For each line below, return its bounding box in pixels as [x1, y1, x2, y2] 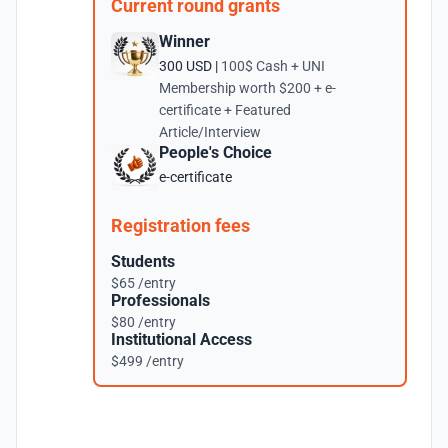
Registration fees [111, 215, 250, 236]
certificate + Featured [159, 102, 291, 118]
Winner [159, 32, 210, 51]
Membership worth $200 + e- [159, 80, 336, 96]
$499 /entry [111, 353, 184, 369]
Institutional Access [111, 330, 252, 349]
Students [111, 252, 175, 271]
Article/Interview [159, 124, 261, 140]
